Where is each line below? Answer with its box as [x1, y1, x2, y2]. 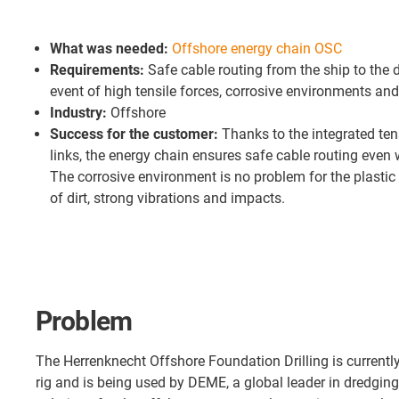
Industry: [50, 103, 107, 121]
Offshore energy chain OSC [172, 39, 342, 57]
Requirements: [50, 61, 144, 78]
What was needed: [50, 39, 168, 57]
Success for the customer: [50, 125, 218, 142]
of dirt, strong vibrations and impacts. [50, 189, 285, 207]
